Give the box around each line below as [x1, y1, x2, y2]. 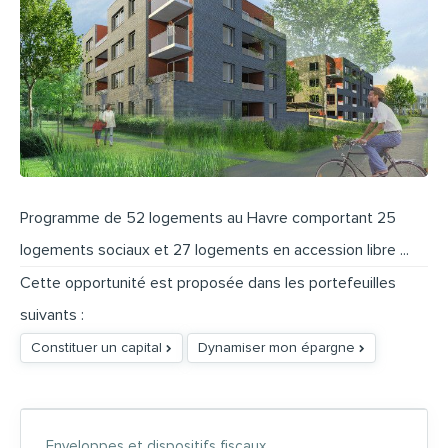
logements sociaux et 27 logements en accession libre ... [20, 240, 409, 261]
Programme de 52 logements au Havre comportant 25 [20, 208, 396, 229]
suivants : [20, 305, 84, 326]
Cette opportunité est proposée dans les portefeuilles [20, 273, 396, 294]
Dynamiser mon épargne [198, 339, 359, 357]
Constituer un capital [31, 339, 166, 357]
